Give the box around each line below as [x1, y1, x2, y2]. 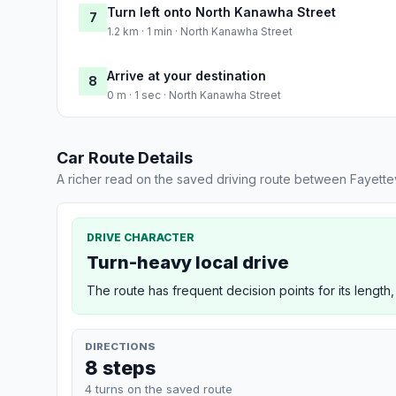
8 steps [85, 355, 156, 379]
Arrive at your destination [107, 67, 266, 83]
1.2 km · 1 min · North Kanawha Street [107, 24, 293, 38]
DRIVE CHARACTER [87, 230, 194, 244]
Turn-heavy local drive [87, 251, 289, 273]
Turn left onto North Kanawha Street [107, 4, 336, 19]
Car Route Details [57, 148, 193, 167]
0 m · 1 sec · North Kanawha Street [107, 88, 281, 102]
